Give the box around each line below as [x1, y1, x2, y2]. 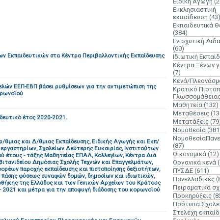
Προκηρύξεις [173, 192, 212, 199]
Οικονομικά [173, 150, 206, 158]
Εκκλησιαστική [173, 6, 216, 13]
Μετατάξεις [173, 118, 209, 125]
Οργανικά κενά [173, 159, 216, 166]
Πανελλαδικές [173, 175, 215, 183]
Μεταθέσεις [173, 110, 209, 117]
